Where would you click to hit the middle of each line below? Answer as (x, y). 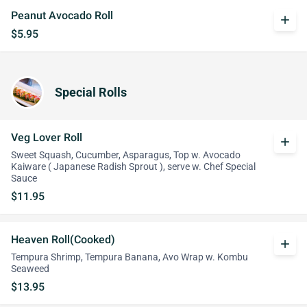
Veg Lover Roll (47, 137)
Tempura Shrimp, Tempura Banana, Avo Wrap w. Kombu (130, 257)
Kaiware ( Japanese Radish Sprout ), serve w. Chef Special (133, 167)
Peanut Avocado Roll (62, 15)
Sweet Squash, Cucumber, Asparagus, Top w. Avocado (126, 155)
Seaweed (30, 269)
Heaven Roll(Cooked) (63, 240)
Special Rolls (91, 93)
